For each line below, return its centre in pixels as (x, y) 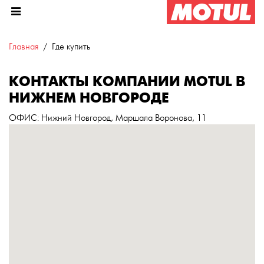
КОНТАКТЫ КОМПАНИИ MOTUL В (127, 82)
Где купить (71, 47)
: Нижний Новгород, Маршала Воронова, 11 (122, 118)
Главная (24, 47)
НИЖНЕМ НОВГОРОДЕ (89, 98)
